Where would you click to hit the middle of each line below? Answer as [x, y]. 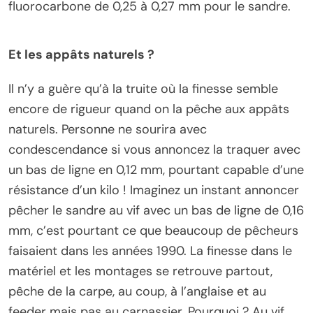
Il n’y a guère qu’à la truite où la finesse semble [143, 89]
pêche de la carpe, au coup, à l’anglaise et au [137, 292]
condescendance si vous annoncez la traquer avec [154, 150]
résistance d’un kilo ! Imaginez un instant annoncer [154, 190]
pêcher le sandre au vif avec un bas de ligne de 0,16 [156, 211]
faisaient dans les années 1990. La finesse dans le [150, 251]
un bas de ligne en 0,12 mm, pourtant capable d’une [156, 170]
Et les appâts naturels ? [81, 55]
